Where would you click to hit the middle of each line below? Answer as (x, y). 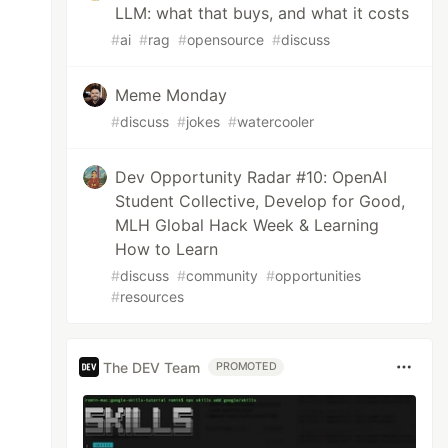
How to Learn (167, 249)
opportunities (318, 275)
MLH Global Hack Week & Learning (247, 225)
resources (152, 296)
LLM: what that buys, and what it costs (262, 13)
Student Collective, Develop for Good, (260, 201)
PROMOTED (246, 366)
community (222, 275)
